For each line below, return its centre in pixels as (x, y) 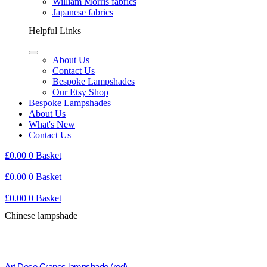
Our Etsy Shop (80, 92)
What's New (52, 125)
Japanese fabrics (83, 12)
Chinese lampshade (41, 215)
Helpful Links (55, 30)
